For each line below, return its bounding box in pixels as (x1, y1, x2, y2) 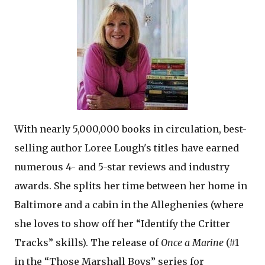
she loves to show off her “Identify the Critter (14, 217, 230, 230)
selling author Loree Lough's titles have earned (14, 141, 239, 154)
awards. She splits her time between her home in (14, 179, 247, 192)
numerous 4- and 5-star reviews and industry (14, 160, 230, 173)
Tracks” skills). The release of (14, 236, 161, 248)
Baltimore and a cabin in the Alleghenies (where (14, 198, 244, 211)
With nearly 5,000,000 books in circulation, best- (14, 122, 247, 135)
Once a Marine (161, 236, 226, 248)
